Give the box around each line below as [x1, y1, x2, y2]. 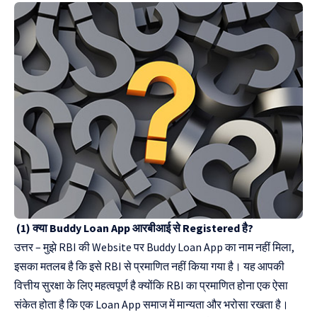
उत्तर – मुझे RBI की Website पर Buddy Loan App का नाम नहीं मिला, [14, 240, 294, 255]
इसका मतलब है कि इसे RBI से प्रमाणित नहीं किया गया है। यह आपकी [14, 259, 284, 274]
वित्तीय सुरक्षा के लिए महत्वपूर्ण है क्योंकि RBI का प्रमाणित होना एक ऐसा [14, 278, 288, 293]
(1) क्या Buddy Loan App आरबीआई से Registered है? [14, 221, 253, 236]
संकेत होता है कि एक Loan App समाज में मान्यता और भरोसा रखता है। [14, 297, 289, 312]
